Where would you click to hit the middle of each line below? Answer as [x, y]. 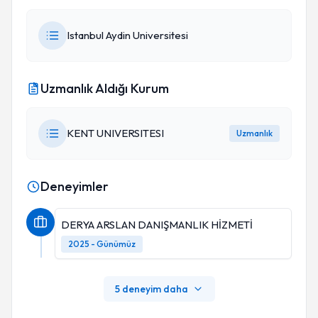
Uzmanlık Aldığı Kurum [105, 88]
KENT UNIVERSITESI [115, 133]
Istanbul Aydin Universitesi [127, 35]
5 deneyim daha [151, 289]
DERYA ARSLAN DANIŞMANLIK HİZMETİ [157, 225]
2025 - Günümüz [102, 244]
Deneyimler [75, 186]
